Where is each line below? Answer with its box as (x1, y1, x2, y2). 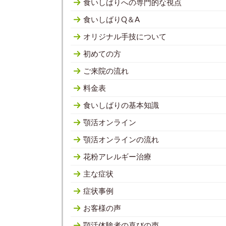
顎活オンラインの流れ (83, 134, 159, 144)
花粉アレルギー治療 (83, 151, 151, 161)
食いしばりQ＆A (83, 14, 140, 24)
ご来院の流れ (83, 66, 129, 75)
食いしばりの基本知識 (83, 100, 159, 109)
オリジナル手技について (83, 31, 166, 41)
